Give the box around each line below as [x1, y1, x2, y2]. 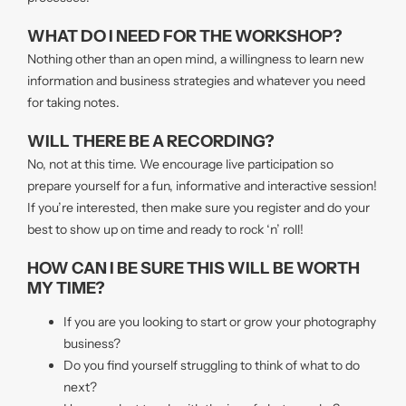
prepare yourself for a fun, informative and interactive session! [27, 178, 377, 195]
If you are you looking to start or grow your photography [63, 314, 376, 331]
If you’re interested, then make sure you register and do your [27, 199, 370, 217]
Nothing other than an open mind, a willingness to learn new [27, 51, 364, 68]
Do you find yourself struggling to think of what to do [63, 357, 360, 374]
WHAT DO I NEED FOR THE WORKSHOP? [27, 26, 343, 47]
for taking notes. [27, 94, 122, 111]
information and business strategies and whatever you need [27, 72, 365, 90]
